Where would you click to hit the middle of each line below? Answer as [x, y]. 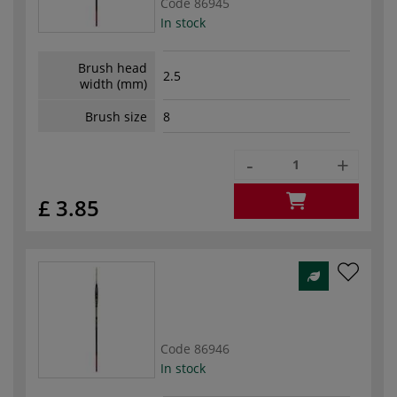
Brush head [113, 67]
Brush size [116, 116]
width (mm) [113, 83]
